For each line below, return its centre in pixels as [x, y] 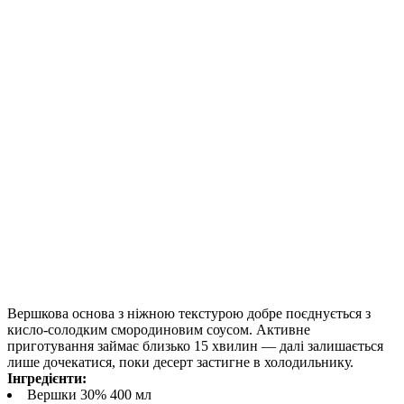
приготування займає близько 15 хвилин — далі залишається [195, 346]
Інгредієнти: [47, 379]
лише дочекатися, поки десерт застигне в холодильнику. [180, 363]
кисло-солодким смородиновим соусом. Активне [159, 330]
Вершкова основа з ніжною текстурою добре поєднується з [189, 314]
